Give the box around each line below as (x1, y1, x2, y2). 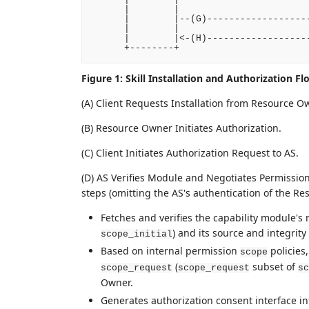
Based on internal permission (100, 244, 240, 258)
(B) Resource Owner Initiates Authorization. (81, 121, 281, 134)
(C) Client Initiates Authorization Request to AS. (81, 146, 299, 159)
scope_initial (100, 228, 172, 239)
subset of (249, 260, 298, 274)
